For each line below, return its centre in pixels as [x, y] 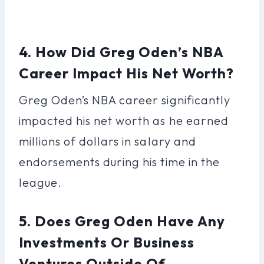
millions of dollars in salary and [108, 141]
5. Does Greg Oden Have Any [122, 221]
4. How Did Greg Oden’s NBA [121, 52]
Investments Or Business [107, 242]
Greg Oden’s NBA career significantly [125, 100]
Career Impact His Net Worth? [127, 73]
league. [41, 182]
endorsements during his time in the [119, 161]
